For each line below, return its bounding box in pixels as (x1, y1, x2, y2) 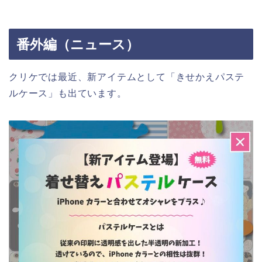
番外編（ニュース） (16, 37, 139, 53)
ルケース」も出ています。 (9, 88, 127, 99)
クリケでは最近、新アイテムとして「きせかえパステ (9, 72, 245, 82)
